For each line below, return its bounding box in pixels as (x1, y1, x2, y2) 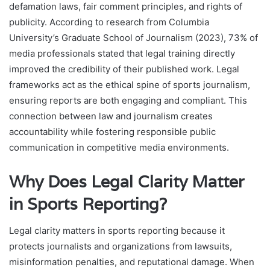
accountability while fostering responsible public (9, 125, 216, 137)
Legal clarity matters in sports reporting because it (9, 225, 225, 237)
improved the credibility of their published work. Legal (9, 63, 239, 75)
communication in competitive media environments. (9, 141, 229, 153)
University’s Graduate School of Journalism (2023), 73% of (9, 31, 258, 43)
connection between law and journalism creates (9, 110, 213, 122)
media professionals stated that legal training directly (9, 47, 235, 59)
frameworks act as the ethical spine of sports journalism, (9, 78, 250, 90)
